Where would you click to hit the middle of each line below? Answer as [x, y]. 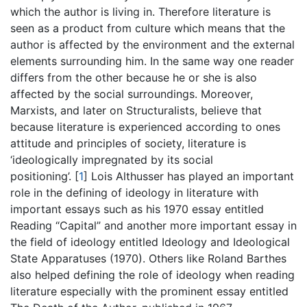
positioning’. [42, 176]
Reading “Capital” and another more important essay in [153, 225]
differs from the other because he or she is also [134, 77]
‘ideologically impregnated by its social [112, 160]
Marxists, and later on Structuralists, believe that [136, 110]
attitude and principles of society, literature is [128, 143]
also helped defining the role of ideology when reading [152, 275]
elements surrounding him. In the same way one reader [152, 61]
